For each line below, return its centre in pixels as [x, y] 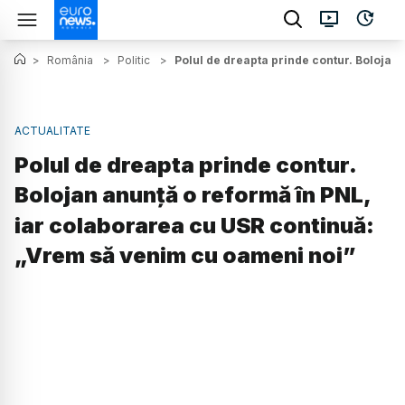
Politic [134, 60]
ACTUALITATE [52, 131]
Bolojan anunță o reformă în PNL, [193, 195]
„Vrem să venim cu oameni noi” [185, 256]
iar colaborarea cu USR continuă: [194, 226]
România [70, 60]
